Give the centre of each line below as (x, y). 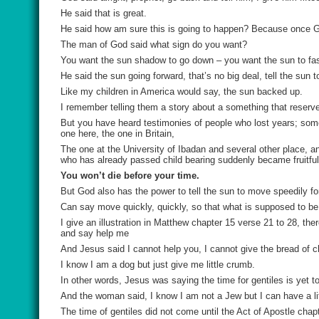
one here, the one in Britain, (117, 134)
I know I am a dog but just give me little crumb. (158, 265)
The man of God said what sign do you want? (154, 45)
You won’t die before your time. (130, 176)
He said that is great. (104, 13)
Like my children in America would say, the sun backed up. (182, 91)
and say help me (95, 233)
